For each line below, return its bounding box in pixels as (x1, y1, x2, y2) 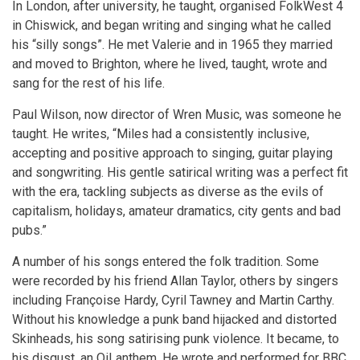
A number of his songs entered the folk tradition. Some (12, 253, 319, 269)
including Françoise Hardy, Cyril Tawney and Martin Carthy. (12, 292, 334, 308)
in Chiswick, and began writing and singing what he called (12, 17, 331, 33)
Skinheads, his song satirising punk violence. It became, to (12, 330, 339, 346)
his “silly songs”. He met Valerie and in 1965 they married (12, 36, 333, 52)
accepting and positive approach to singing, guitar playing (12, 145, 333, 161)
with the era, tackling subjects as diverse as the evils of (12, 183, 324, 199)
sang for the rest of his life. (12, 75, 165, 91)
